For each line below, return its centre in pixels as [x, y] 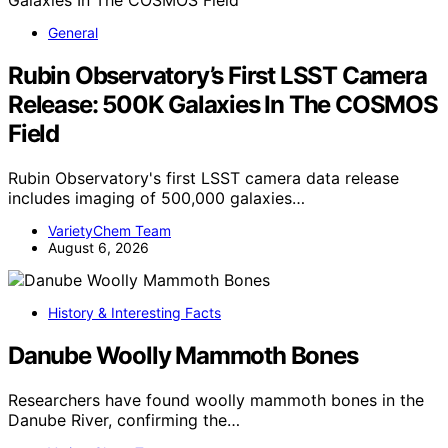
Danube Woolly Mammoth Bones [183, 355]
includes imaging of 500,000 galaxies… [156, 197]
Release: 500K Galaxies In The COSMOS [223, 104]
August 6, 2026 [98, 247]
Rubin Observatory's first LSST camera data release [203, 177]
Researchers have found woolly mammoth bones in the [216, 399]
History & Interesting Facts [134, 312]
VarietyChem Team [109, 230]
